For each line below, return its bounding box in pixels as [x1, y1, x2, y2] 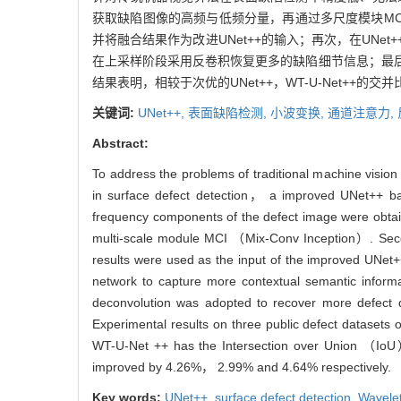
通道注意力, [328, 105, 397, 120]
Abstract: [92, 135, 149, 150]
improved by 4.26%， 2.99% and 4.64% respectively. [92, 359, 391, 374]
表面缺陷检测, [188, 105, 270, 120]
